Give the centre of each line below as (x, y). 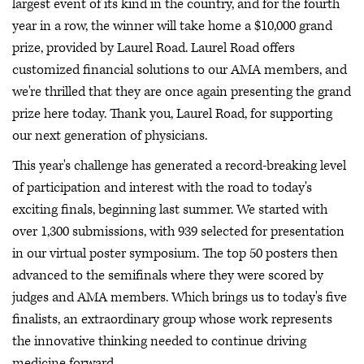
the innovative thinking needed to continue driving (159, 342)
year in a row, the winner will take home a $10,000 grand (172, 26)
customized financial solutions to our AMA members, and (180, 69)
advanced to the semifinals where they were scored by (168, 276)
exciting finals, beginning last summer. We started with (170, 210)
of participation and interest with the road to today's (162, 188)
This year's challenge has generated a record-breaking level (179, 166)
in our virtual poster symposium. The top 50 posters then (175, 254)
